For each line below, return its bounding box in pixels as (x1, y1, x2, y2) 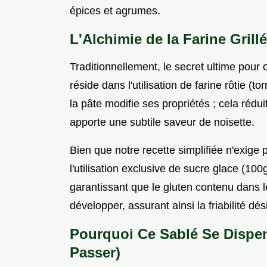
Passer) (70, 244, 120, 261)
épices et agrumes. (70, 5, 160, 17)
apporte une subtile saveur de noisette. (70, 116, 254, 129)
